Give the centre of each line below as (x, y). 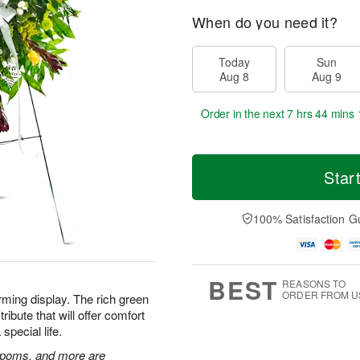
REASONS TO (314, 283)
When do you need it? (265, 22)
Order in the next (244, 113)
